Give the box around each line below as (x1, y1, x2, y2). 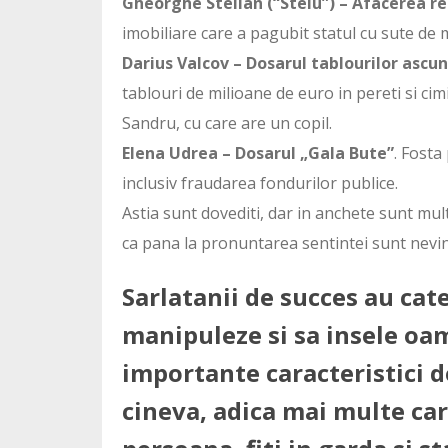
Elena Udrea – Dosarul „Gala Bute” (122, 141, 394, 164)
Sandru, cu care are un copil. (122, 111, 332, 134)
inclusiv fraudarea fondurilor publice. (122, 171, 398, 194)
